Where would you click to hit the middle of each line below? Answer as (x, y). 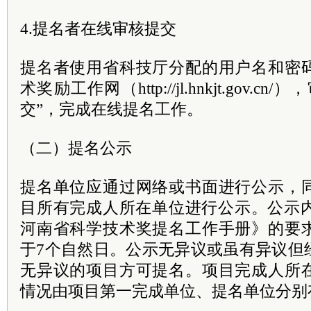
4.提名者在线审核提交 (98, 28)
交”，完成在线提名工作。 (111, 109)
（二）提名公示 (76, 148)
